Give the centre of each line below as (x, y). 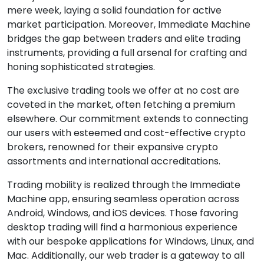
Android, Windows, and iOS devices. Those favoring (123, 213)
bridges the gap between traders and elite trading (124, 39)
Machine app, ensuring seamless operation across (123, 199)
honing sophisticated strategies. (81, 67)
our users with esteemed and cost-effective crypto (126, 133)
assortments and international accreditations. (114, 161)
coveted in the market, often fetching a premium (121, 105)
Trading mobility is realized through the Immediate (124, 185)
